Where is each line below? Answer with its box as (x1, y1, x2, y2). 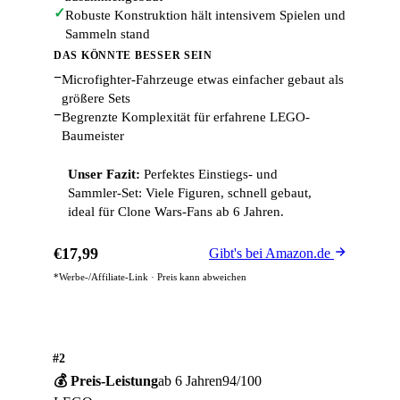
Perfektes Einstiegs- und (140, 167, 278, 181)
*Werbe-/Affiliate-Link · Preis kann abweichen (54, 271, 246, 282)
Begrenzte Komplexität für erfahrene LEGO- (62, 110, 310, 124)
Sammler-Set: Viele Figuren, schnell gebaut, (68, 186, 312, 200)
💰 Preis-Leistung (54, 373, 158, 388)
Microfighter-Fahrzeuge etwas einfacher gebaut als (62, 72, 344, 87)
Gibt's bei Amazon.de (209, 246, 334, 261)
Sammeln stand (65, 27, 150, 41)
